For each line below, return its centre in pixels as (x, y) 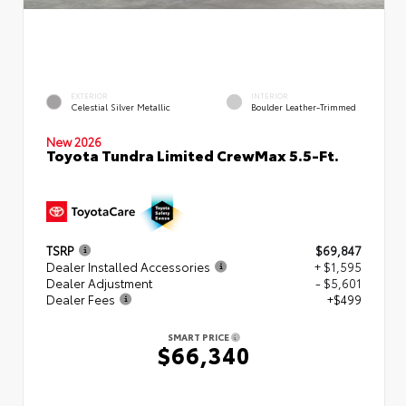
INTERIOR (270, 96)
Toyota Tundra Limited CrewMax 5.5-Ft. (193, 154)
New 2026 (74, 141)
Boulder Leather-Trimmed (304, 107)
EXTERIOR (89, 96)
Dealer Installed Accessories (128, 266)
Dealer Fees (81, 299)
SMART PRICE (199, 336)
